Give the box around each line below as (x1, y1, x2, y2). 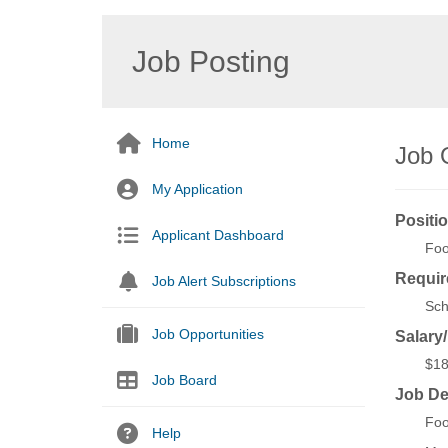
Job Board (152, 372, 217, 388)
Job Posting (132, 45, 290, 78)
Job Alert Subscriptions (152, 273, 296, 289)
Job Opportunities (152, 326, 264, 342)
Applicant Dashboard (152, 227, 284, 243)
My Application (152, 181, 243, 197)
